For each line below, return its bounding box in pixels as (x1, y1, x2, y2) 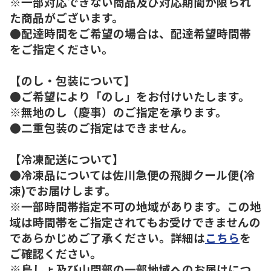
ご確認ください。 (10, 244, 102, 261)
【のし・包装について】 (10, 71, 135, 88)
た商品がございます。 (10, 8, 123, 25)
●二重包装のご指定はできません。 (10, 119, 193, 135)
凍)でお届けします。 (10, 181, 116, 198)
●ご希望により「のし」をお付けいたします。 (10, 87, 250, 104)
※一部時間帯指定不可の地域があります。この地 (10, 197, 261, 214)
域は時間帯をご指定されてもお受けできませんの (10, 213, 261, 230)
